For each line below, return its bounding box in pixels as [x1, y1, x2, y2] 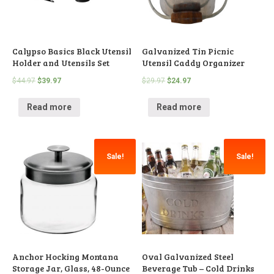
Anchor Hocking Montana [12, 250, 119, 262]
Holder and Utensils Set [12, 56, 109, 68]
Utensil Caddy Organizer [142, 56, 245, 68]
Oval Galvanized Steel [142, 250, 234, 262]
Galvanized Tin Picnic [142, 45, 234, 57]
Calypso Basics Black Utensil [12, 45, 131, 57]
